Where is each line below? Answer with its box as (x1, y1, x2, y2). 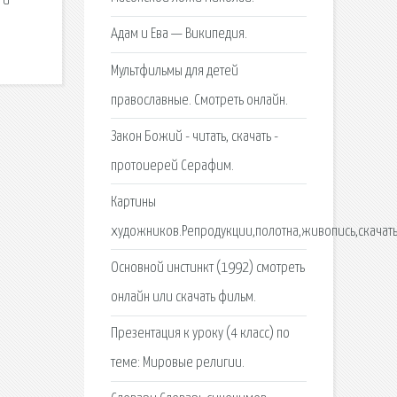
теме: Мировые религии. (110, 355, 245, 371)
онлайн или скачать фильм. (110, 290, 256, 306)
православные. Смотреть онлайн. (110, 92, 288, 108)
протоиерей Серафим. (110, 158, 234, 174)
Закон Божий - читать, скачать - (110, 128, 278, 144)
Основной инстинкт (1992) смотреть (110, 261, 305, 276)
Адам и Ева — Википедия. (110, 27, 247, 43)
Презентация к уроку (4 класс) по (110, 326, 290, 342)
